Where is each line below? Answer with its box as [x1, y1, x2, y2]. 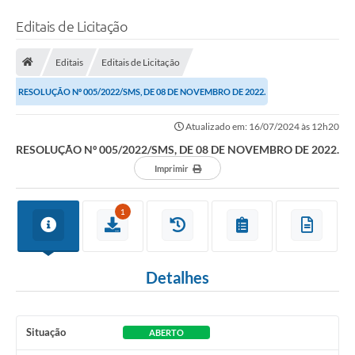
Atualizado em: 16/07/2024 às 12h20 [184, 120, 339, 133]
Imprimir [154, 163, 189, 174]
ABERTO [148, 327, 184, 338]
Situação [26, 326, 66, 339]
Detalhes [146, 268, 209, 288]
